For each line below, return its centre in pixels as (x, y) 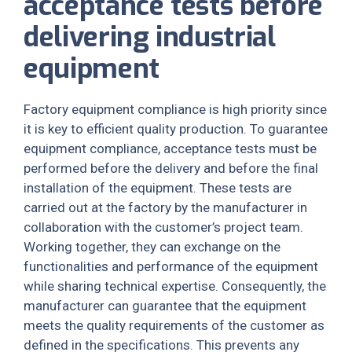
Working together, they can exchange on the (152, 247)
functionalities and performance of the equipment (171, 266)
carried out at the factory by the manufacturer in (165, 207)
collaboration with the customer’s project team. (163, 227)
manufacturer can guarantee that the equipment (165, 306)
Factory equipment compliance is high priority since (175, 109)
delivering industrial (150, 37)
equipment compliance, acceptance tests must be (170, 148)
